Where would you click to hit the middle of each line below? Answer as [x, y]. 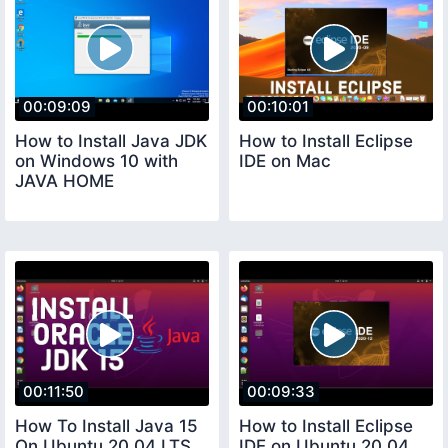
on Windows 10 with [96, 160]
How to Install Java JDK [111, 140]
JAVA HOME [64, 180]
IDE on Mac [285, 160]
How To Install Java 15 [106, 426]
